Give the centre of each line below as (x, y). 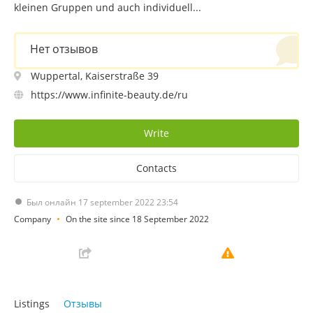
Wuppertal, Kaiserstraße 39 (95, 75)
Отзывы (83, 303)
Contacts (156, 168)
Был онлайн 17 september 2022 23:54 (102, 202)
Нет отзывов (64, 49)
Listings (32, 303)
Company (32, 219)
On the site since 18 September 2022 (137, 219)
